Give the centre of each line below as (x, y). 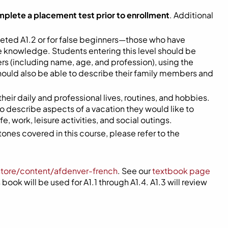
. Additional (191, 15)
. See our (135, 171)
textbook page (181, 171)
